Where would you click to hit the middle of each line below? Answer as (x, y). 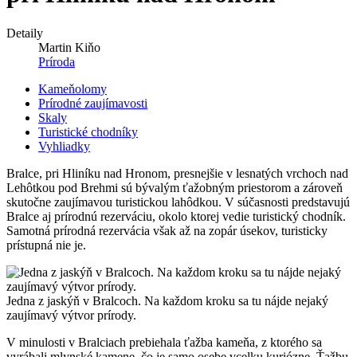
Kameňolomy (73, 88)
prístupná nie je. (46, 245)
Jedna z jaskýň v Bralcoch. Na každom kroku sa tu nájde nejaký (167, 300)
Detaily (25, 33)
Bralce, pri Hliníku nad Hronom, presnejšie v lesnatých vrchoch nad (177, 173)
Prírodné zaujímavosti (93, 103)
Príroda (57, 61)
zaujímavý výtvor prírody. (71, 315)
